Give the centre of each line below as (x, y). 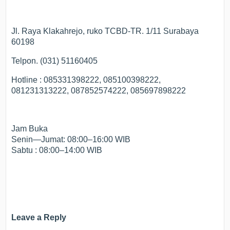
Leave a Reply (39, 217)
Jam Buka (30, 129)
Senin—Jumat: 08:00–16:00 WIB (71, 140)
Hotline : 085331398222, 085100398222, (86, 80)
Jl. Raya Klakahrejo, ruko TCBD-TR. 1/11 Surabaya (105, 31)
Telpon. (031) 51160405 (55, 61)
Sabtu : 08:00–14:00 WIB (57, 150)
